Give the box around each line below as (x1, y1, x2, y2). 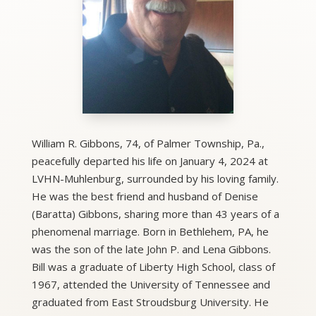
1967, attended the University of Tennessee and (31, 277, 270, 291)
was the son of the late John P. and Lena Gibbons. (31, 242, 271, 256)
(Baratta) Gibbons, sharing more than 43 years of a (31, 207, 279, 221)
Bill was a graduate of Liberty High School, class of (31, 260, 275, 274)
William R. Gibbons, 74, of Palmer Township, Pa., (31, 136, 265, 150)
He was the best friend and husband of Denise (31, 189, 258, 203)
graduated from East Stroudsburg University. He (31, 295, 269, 309)
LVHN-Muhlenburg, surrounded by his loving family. (31, 171, 279, 186)
